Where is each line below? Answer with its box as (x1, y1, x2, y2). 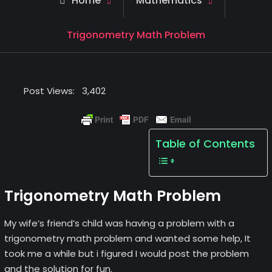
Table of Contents (155, 135, 256, 151)
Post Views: (23, 84, 75, 97)
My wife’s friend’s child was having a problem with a (4, 217, 234, 229)
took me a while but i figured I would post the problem (4, 247, 249, 260)
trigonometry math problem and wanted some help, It (4, 232, 251, 245)
